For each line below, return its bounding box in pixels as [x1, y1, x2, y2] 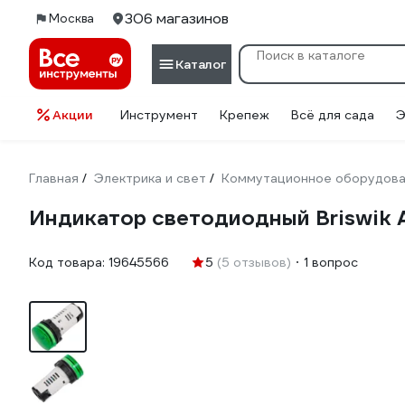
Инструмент [120, 107, 198, 123]
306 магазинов [125, 9, 229, 28]
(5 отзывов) [217, 254, 291, 270]
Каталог [175, 55, 226, 72]
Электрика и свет [94, 170, 206, 186]
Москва [49, 11, 94, 26]
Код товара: [29, 254, 108, 270]
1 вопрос [304, 254, 358, 270]
